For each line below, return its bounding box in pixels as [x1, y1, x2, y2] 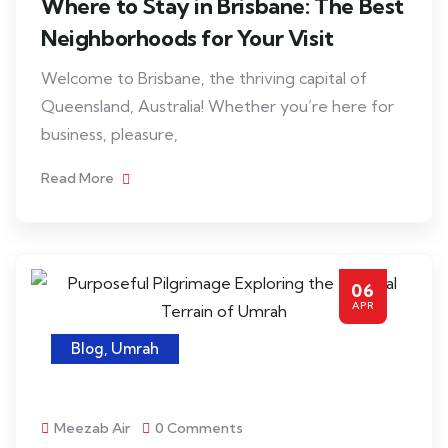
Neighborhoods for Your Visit [41, 24, 334, 52]
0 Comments [155, 419, 243, 437]
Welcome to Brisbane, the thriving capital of [41, 68, 367, 88]
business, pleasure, [41, 124, 178, 144]
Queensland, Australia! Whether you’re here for [41, 96, 394, 116]
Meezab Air [54, 419, 130, 437]
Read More [41, 169, 117, 187]
